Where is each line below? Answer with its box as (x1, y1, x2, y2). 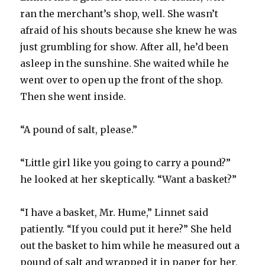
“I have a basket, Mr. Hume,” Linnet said (20, 206, 209, 218)
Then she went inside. (20, 90, 127, 102)
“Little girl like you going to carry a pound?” (20, 156, 231, 169)
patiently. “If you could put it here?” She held (20, 222, 232, 235)
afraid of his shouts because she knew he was (20, 24, 238, 36)
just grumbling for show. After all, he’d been (20, 40, 229, 53)
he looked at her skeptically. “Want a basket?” (20, 173, 237, 185)
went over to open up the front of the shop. (20, 73, 224, 86)
